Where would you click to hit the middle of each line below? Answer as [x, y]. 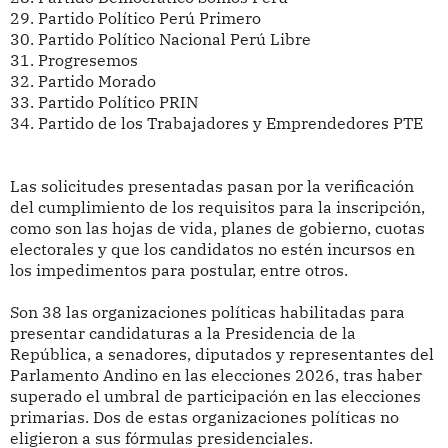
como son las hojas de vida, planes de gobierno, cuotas [217, 228]
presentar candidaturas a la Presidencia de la [182, 333]
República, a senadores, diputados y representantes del [221, 354]
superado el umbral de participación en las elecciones [215, 396]
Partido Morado [96, 81]
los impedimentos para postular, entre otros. [178, 270]
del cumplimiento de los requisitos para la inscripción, [217, 207]
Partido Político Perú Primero [149, 18]
